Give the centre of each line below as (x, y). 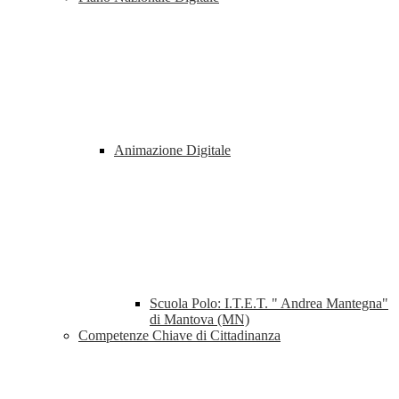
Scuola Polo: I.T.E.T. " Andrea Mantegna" (269, 304)
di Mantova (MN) (199, 320)
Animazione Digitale (172, 151)
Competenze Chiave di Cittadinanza (179, 336)
